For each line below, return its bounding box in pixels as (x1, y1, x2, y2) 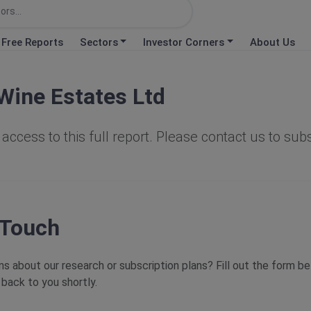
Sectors (79, 35, 118, 49)
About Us (250, 35, 296, 49)
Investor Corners (143, 35, 225, 49)
